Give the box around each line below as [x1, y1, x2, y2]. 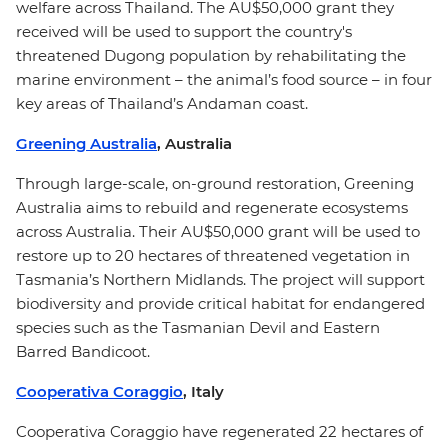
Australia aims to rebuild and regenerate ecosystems [16, 198, 408, 217]
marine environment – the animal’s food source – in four [16, 70, 432, 89]
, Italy [183, 382, 224, 401]
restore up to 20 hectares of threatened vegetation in [16, 246, 410, 265]
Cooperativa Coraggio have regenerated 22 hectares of [16, 422, 423, 441]
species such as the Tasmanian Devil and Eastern [16, 318, 380, 337]
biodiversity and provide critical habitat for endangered [16, 294, 425, 313]
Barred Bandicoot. [16, 342, 154, 361]
